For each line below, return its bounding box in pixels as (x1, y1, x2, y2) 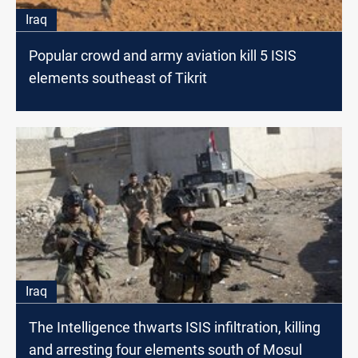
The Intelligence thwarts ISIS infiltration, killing (29, 318, 320, 336)
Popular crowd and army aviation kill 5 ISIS (29, 46, 296, 64)
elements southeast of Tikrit (29, 69, 207, 86)
